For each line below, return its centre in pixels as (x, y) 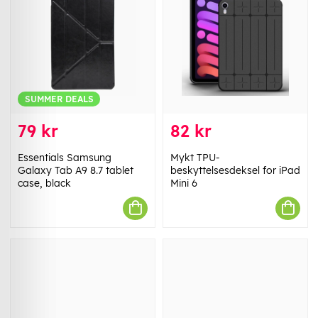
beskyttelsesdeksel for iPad (235, 170)
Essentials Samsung (65, 157)
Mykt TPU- (195, 157)
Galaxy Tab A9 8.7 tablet (76, 170)
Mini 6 (184, 183)
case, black (44, 183)
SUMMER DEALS (59, 99)
